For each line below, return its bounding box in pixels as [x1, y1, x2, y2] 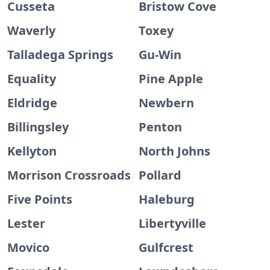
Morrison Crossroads [7, 167, 131, 183]
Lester [7, 215, 45, 231]
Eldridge [7, 95, 57, 111]
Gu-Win [139, 46, 181, 63]
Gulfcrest [139, 239, 193, 256]
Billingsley [7, 119, 69, 135]
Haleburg [139, 191, 195, 207]
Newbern [139, 95, 194, 111]
